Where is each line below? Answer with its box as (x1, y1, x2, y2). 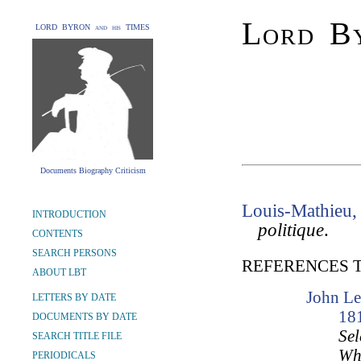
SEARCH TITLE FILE (32, 330, 122, 342)
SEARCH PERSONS (32, 247, 117, 259)
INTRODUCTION (32, 209, 106, 220)
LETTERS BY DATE (32, 292, 116, 303)
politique (258, 220, 324, 240)
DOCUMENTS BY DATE (32, 311, 137, 322)
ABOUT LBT (32, 267, 86, 278)
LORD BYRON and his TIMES (35, 23, 150, 31)
